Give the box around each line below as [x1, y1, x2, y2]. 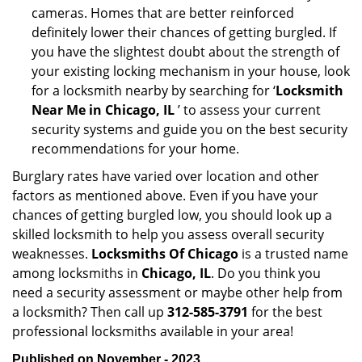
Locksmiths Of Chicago [91, 245, 238, 263]
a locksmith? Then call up [12, 303, 167, 321]
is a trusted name [238, 245, 348, 263]
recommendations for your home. [32, 140, 239, 158]
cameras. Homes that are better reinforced [32, 4, 294, 22]
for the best [248, 303, 322, 321]
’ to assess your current [175, 101, 321, 119]
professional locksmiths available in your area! [12, 322, 293, 340]
